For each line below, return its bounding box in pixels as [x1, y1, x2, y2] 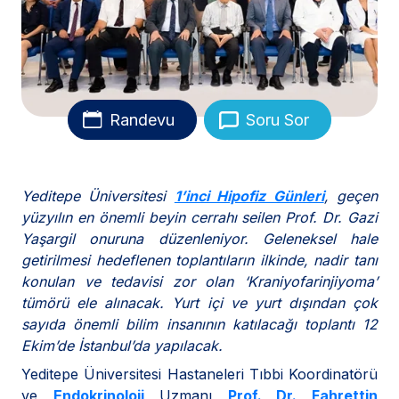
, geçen [323, 187, 379, 206]
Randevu [110, 110, 175, 130]
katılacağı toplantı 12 [232, 315, 379, 334]
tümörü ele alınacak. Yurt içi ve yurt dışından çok [21, 294, 378, 313]
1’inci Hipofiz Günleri [174, 187, 324, 206]
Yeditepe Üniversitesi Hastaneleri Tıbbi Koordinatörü [21, 365, 378, 384]
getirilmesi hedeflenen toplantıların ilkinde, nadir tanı [21, 251, 378, 270]
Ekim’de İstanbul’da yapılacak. [21, 337, 223, 355]
